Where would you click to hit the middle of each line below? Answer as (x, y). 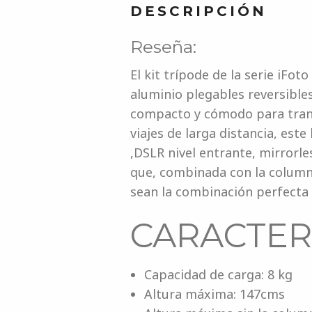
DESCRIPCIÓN (198, 11)
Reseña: (163, 47)
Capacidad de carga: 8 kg (218, 274)
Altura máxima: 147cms (214, 294)
